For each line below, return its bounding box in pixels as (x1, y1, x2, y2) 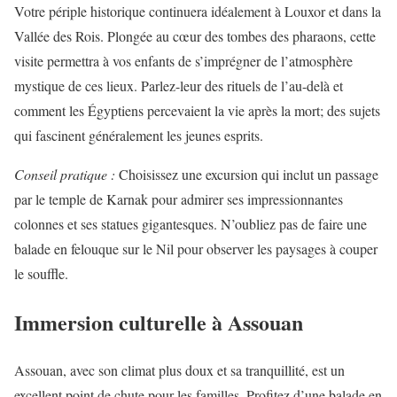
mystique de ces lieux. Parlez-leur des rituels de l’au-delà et (14, 75, 343, 95)
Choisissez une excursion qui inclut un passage (115, 164, 378, 183)
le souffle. (14, 263, 68, 283)
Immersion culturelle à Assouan (14, 306, 303, 338)
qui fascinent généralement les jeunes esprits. (14, 125, 263, 144)
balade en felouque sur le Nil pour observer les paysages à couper (14, 238, 378, 258)
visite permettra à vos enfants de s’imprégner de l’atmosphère (14, 51, 353, 70)
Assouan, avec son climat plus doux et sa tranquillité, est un (14, 361, 345, 380)
